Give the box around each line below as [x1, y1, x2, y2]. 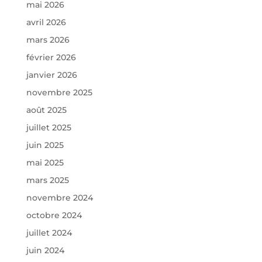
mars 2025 [26, 175, 69, 186]
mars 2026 [26, 35, 70, 46]
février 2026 [26, 52, 76, 63]
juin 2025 [26, 140, 64, 151]
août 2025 [26, 105, 67, 116]
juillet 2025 [26, 122, 71, 133]
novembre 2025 [26, 87, 92, 98]
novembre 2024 [26, 192, 93, 204]
